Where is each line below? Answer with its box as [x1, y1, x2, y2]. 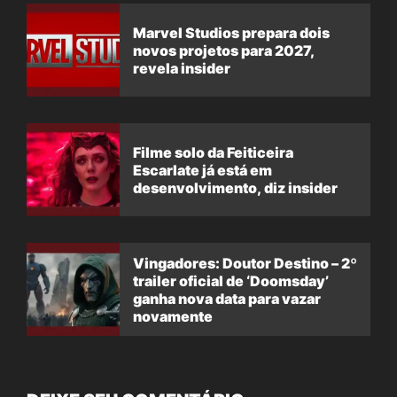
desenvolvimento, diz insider [133, 178, 338, 197]
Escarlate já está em [133, 160, 272, 179]
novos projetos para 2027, [133, 41, 315, 59]
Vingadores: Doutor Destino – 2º [133, 253, 357, 272]
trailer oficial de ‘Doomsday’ [133, 271, 329, 290]
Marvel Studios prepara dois [133, 23, 330, 42]
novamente [133, 307, 213, 325]
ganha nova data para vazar [133, 289, 321, 307]
